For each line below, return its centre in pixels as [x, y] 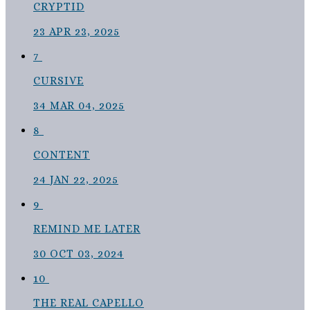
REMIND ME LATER [87, 229]
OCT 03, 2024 [87, 254]
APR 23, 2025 [84, 32]
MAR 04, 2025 [87, 106]
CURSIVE [58, 81]
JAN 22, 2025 [84, 180]
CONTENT [62, 155]
